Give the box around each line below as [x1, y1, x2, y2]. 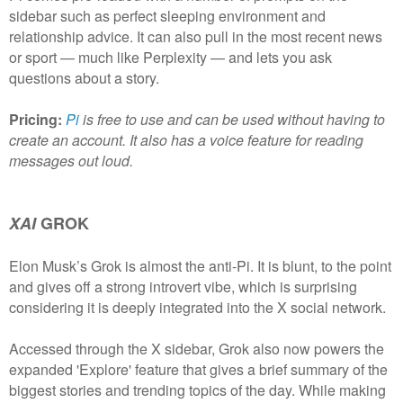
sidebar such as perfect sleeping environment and [9, 5, 326, 27]
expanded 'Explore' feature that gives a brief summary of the [9, 359, 388, 381]
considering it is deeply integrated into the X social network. [9, 297, 386, 318]
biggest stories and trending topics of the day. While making [9, 380, 386, 401]
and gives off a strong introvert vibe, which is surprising [9, 276, 357, 298]
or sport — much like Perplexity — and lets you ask [9, 47, 332, 68]
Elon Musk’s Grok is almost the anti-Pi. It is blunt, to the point [9, 255, 391, 277]
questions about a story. [9, 67, 159, 89]
